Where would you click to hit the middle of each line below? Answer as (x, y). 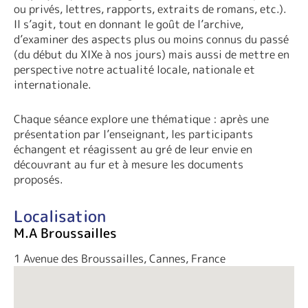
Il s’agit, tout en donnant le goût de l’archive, (129, 24)
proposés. (38, 180)
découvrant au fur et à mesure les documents (129, 165)
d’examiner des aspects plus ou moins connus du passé (151, 40)
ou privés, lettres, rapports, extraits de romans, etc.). (150, 9)
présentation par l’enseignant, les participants (133, 134)
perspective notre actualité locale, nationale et (134, 70)
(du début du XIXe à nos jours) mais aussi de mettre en (152, 55)
